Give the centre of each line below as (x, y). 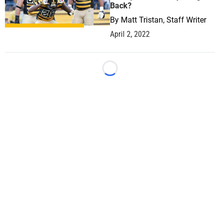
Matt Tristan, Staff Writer (164, 20)
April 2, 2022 (130, 34)
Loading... (126, 73)
